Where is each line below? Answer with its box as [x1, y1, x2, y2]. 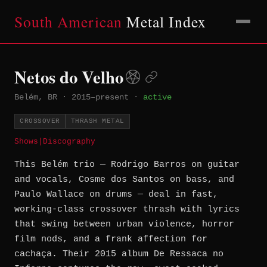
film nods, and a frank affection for [14, 234, 207, 245]
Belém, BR [14, 92, 57, 102]
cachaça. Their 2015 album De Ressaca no [14, 249, 223, 260]
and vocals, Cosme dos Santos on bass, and [14, 175, 234, 185]
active [143, 92, 172, 102]
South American [14, 11, 122, 32]
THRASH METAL [70, 117, 125, 125]
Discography [43, 137, 95, 147]
